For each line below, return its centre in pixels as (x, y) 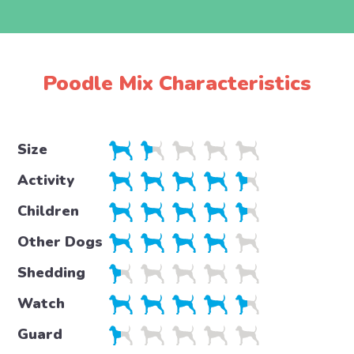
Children (48, 211)
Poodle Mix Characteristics (177, 84)
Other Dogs (60, 242)
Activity (45, 181)
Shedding (51, 273)
